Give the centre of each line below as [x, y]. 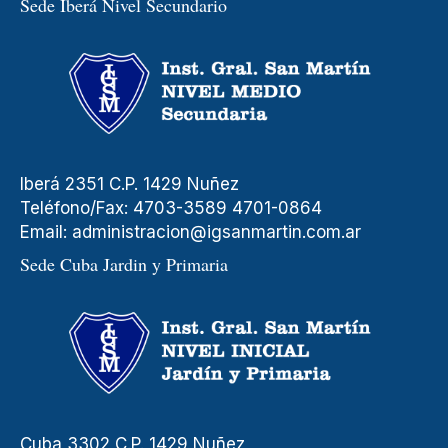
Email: [46, 232]
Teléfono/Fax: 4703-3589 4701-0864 [171, 208]
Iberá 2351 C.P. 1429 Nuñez [129, 184]
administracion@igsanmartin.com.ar [219, 232]
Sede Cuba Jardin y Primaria [124, 264]
